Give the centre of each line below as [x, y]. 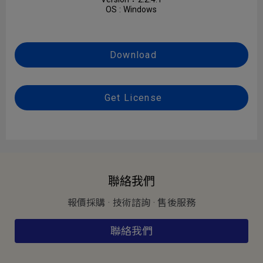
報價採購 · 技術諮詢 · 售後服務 [131, 203]
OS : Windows [131, 9]
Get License [131, 98]
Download [131, 55]
